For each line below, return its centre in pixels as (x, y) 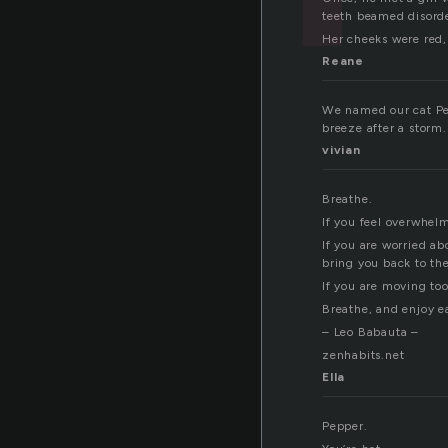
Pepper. (345, 426)
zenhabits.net (363, 355)
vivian (341, 150)
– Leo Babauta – (370, 332)
